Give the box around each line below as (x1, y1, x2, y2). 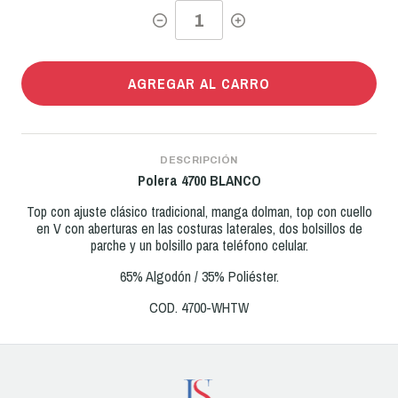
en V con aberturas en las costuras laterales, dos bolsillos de (36, 219, 362, 239)
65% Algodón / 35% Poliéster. (119, 267, 279, 287)
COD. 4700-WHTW (149, 298, 249, 318)
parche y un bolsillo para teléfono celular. (90, 235, 308, 256)
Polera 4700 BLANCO (137, 171, 261, 191)
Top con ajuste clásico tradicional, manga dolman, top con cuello (26, 202, 372, 222)
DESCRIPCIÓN (160, 155, 238, 166)
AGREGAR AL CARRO (128, 74, 270, 94)
